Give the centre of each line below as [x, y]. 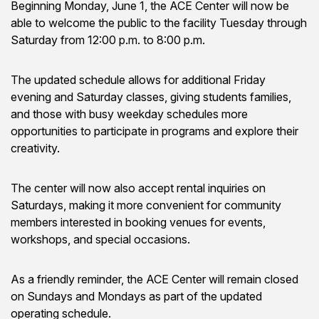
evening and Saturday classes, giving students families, [151, 97]
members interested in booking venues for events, [138, 222]
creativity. [35, 148]
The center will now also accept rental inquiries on [138, 188]
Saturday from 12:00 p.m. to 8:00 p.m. [108, 40]
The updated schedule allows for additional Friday [138, 80]
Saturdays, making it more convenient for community [146, 205]
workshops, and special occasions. [100, 239]
